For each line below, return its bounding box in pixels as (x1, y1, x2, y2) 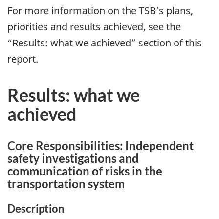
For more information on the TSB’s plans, (7, 4, 193, 18)
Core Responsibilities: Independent (7, 138, 194, 153)
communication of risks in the (7, 164, 162, 178)
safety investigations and (7, 151, 139, 166)
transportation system (7, 176, 125, 191)
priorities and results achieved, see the (7, 20, 181, 34)
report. (7, 52, 38, 66)
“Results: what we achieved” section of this (7, 36, 202, 50)
